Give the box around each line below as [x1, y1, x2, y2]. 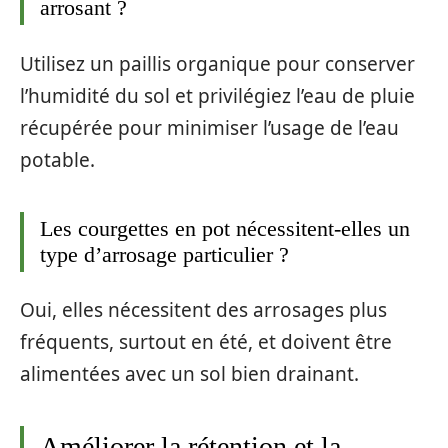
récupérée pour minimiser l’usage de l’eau [20, 114, 399, 141]
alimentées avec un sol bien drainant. [20, 361, 359, 388]
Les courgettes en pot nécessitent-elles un [40, 215, 410, 241]
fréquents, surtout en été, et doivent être [20, 329, 392, 356]
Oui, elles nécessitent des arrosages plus [20, 297, 387, 324]
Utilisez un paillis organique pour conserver [20, 50, 415, 77]
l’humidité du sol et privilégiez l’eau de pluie [20, 82, 415, 109]
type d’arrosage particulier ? [40, 241, 289, 267]
